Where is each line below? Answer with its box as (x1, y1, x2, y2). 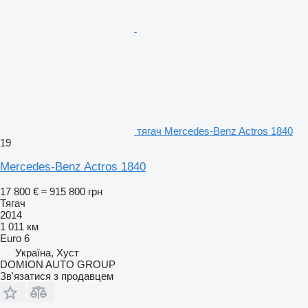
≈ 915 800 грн (41, 185, 102, 197)
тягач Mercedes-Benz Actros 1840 (137, 124, 293, 137)
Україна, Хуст (15, 246, 79, 258)
